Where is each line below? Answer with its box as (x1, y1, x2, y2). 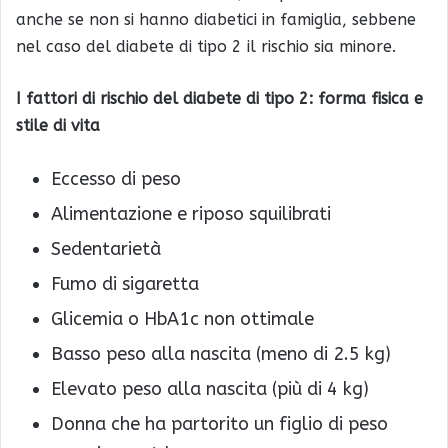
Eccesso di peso (51, 167, 181, 190)
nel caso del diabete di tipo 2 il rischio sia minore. (16, 36, 396, 56)
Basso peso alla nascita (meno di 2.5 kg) (51, 342, 391, 365)
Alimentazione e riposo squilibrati (51, 202, 331, 225)
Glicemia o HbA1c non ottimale (51, 307, 314, 330)
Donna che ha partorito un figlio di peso (51, 412, 388, 435)
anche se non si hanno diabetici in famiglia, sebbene (16, 9, 416, 29)
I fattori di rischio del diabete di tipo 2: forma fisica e (16, 88, 423, 108)
